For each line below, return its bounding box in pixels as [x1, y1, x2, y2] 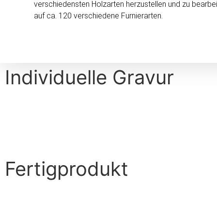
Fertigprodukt [5, 156, 128, 181]
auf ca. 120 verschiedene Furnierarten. [34, 11, 163, 21]
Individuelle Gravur [5, 65, 174, 89]
